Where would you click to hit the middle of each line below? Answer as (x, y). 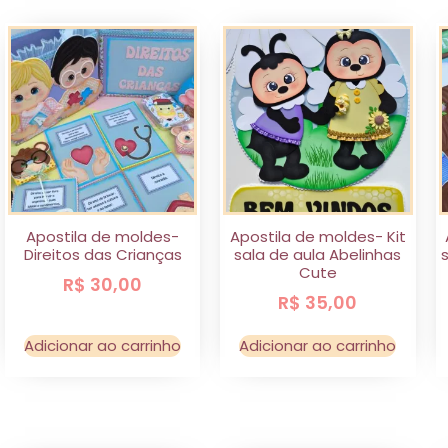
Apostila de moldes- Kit (317, 236)
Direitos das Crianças (102, 254)
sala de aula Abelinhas (318, 254)
